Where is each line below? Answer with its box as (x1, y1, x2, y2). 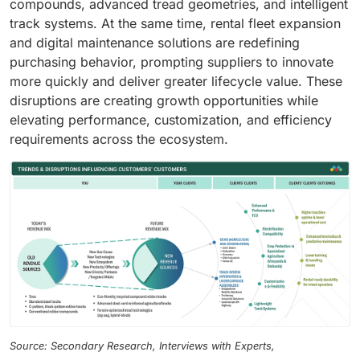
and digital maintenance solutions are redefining (10, 35, 300, 51)
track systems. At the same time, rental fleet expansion (10, 15, 341, 32)
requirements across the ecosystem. (10, 131, 228, 148)
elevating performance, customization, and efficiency (10, 112, 332, 129)
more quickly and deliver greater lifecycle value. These (10, 73, 342, 90)
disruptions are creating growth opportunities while (10, 92, 318, 109)
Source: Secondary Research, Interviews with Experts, (10, 339, 275, 352)
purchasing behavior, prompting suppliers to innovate (10, 54, 333, 71)
